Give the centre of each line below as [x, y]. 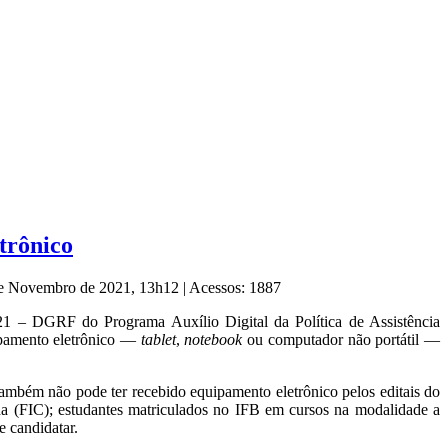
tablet [158, 340]
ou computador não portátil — [341, 340]
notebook [213, 340]
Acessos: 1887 [235, 288]
